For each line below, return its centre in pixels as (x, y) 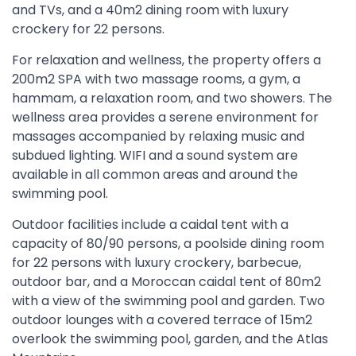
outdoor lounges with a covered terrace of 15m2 (162, 320)
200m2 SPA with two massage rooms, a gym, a (156, 79)
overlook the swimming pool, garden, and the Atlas (170, 339)
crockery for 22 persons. (88, 29)
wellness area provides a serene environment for (165, 117)
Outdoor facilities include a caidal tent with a (150, 224)
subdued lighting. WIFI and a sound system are (155, 155)
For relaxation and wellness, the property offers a (166, 60)
